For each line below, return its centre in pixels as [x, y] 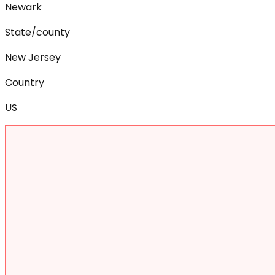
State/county [37, 32]
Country [25, 82]
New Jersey [33, 57]
